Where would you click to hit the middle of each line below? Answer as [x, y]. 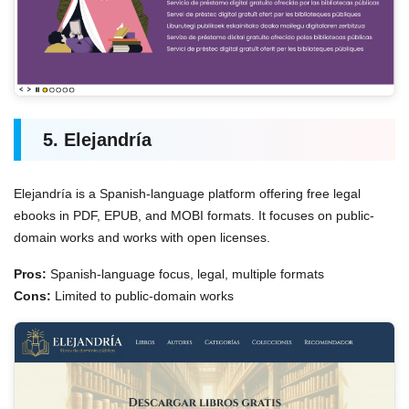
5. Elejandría [97, 139]
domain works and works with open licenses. [142, 236]
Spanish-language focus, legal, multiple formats [185, 273]
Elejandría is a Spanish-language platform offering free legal [187, 193]
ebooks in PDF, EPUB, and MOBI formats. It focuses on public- [194, 215]
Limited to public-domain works [142, 295]
